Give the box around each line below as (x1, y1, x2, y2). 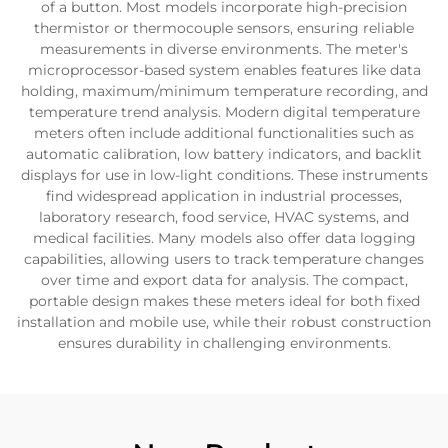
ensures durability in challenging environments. (57, 334, 391, 352)
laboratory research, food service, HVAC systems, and (39, 208, 409, 226)
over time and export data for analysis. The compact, (40, 271, 408, 289)
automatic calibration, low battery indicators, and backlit (26, 145, 422, 163)
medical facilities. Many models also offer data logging (32, 229, 416, 247)
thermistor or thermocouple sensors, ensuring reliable (34, 19, 414, 37)
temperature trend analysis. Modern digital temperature (28, 103, 420, 121)
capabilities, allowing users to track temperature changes (24, 250, 424, 268)
